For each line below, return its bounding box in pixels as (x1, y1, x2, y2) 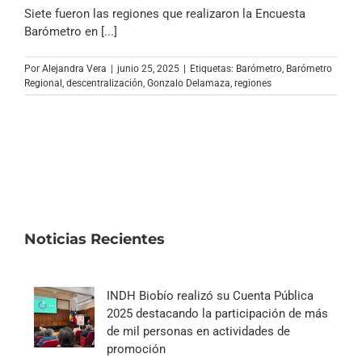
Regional (24, 77, 62, 89)
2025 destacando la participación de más (107, 305, 328, 321)
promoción (107, 341, 166, 356)
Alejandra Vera (42, 62, 107, 74)
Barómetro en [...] (24, 23, 117, 39)
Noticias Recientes (24, 229, 165, 248)
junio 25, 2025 (117, 62, 179, 74)
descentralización (66, 77, 143, 89)
